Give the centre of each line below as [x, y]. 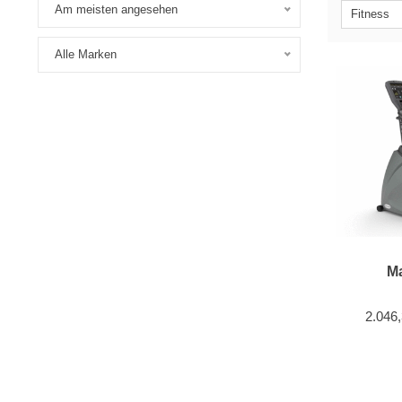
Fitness [370, 14]
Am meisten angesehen [116, 10]
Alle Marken [86, 55]
